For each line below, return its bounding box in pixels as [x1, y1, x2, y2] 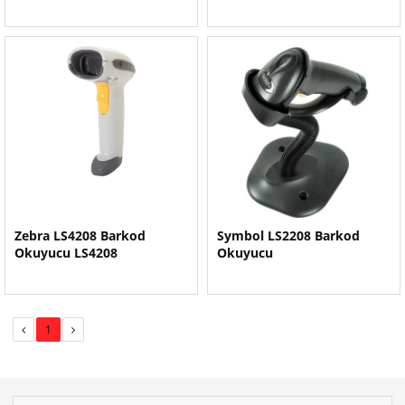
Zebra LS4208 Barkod [14, 227, 146, 244]
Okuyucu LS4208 [14, 244, 118, 261]
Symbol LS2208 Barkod [217, 227, 360, 244]
